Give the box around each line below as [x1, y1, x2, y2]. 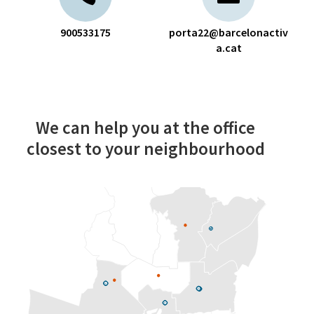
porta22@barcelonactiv [169, 25, 288, 40]
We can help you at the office [36, 116, 255, 139]
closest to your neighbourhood [26, 137, 265, 161]
